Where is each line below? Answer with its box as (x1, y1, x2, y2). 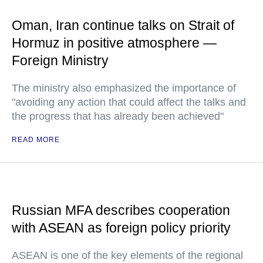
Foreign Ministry (12, 53, 109, 69)
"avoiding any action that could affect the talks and (12, 96, 246, 109)
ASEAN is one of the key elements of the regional (12, 249, 243, 262)
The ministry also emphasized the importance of (12, 82, 236, 95)
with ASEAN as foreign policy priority (12, 220, 231, 236)
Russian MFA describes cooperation (12, 203, 230, 218)
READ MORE (12, 136, 60, 144)
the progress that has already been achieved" (12, 110, 224, 123)
